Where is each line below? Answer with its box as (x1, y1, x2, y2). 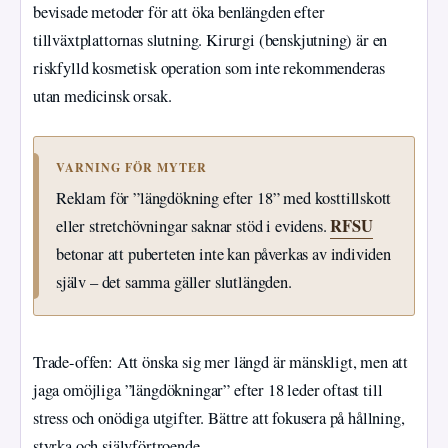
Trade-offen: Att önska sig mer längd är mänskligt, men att (33, 350, 409, 373)
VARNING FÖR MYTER (56, 158, 208, 176)
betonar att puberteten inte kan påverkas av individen (56, 242, 391, 265)
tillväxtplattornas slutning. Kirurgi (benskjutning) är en (33, 29, 388, 52)
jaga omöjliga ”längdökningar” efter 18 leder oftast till (33, 378, 383, 401)
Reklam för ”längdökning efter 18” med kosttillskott (56, 186, 392, 209)
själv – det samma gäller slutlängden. (56, 270, 292, 293)
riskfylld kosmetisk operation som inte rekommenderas (33, 57, 386, 80)
